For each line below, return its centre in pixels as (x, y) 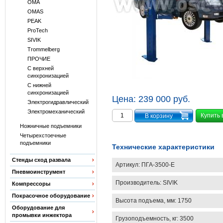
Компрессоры (31, 184)
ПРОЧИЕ (39, 59)
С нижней (40, 85)
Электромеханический (56, 111)
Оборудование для (39, 208)
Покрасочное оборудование (51, 196)
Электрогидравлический (58, 102)
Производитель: (139, 182)
